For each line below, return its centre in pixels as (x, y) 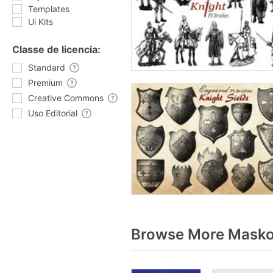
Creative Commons (66, 98)
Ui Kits (41, 22)
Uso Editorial (53, 113)
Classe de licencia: (56, 49)
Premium (45, 83)
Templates (49, 9)
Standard (47, 67)
